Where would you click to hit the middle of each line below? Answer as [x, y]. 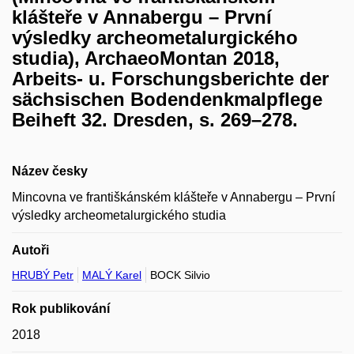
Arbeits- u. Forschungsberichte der [170, 78]
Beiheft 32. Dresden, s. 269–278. [155, 119]
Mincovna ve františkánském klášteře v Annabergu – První [173, 197]
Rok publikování [61, 308]
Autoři [30, 250]
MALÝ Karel [112, 275]
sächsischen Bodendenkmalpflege [167, 99]
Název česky [50, 171]
